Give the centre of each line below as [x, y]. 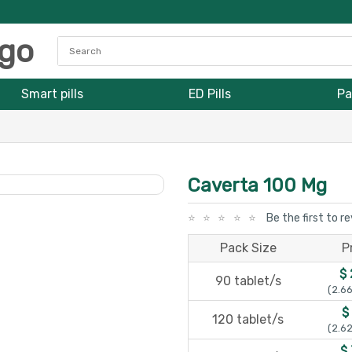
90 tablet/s [248, 281]
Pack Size [248, 248]
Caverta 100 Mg [257, 185]
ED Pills [210, 94]
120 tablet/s [248, 319]
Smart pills [53, 94]
